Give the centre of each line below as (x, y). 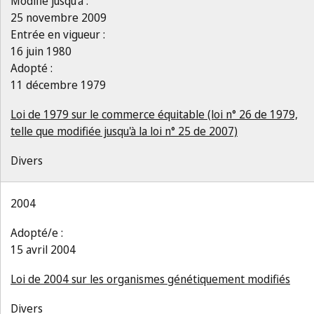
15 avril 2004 (43, 250)
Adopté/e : (37, 233)
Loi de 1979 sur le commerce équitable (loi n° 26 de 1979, (154, 114)
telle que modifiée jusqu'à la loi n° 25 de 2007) (124, 131)
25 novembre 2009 (59, 18)
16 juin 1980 (41, 51)
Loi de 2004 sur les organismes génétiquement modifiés (150, 279)
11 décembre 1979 (58, 85)
